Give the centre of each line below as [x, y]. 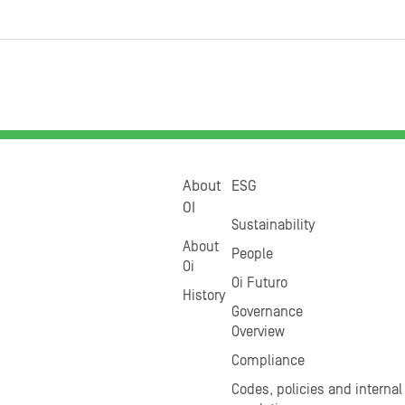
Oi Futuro [260, 283]
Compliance [268, 360]
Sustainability [273, 225]
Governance [268, 311]
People [253, 254]
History [204, 295]
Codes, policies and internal [317, 389]
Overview [259, 331]
